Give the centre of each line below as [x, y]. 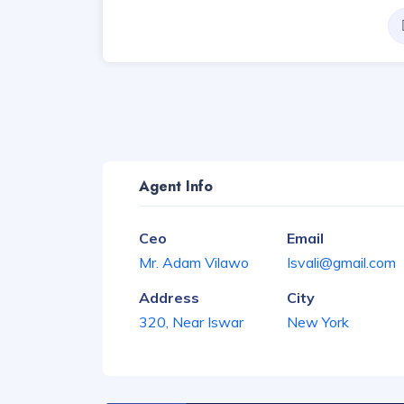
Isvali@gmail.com [341, 262]
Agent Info [176, 186]
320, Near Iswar [191, 322]
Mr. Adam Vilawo [194, 262]
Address [169, 298]
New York [318, 322]
